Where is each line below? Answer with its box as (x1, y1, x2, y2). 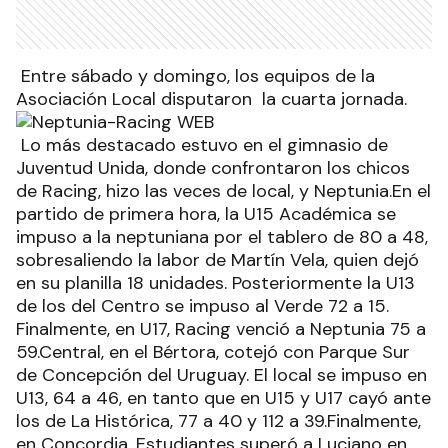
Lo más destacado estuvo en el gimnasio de (16, 133, 388, 158)
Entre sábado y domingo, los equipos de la (16, 64, 375, 89)
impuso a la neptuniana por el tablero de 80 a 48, (16, 225, 428, 250)
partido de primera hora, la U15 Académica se (16, 202, 396, 227)
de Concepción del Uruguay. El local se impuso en (16, 363, 427, 388)
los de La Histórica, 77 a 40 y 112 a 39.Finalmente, (16, 409, 421, 434)
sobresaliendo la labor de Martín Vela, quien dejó (16, 248, 419, 273)
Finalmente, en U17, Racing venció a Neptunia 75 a (16, 317, 426, 342)
